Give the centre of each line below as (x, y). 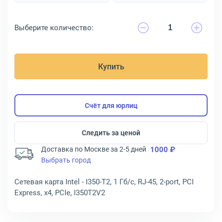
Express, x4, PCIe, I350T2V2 (60, 193)
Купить (111, 67)
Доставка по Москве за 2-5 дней (94, 149)
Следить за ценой (111, 133)
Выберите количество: (54, 28)
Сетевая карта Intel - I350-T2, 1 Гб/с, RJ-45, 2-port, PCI (104, 182)
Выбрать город (66, 160)
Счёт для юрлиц (111, 105)
